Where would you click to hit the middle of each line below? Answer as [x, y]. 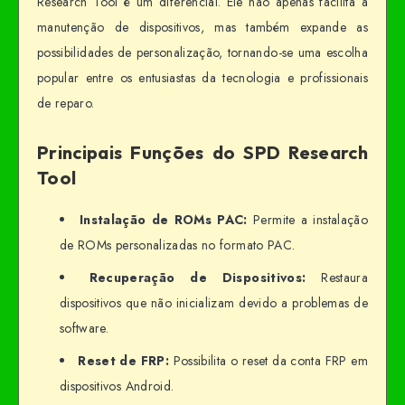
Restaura [337, 277]
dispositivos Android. [117, 386]
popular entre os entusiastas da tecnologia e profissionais [202, 77]
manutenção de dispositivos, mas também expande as [202, 27]
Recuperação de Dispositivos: [198, 277]
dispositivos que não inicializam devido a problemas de [214, 302]
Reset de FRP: [124, 360]
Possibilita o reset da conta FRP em [268, 360]
